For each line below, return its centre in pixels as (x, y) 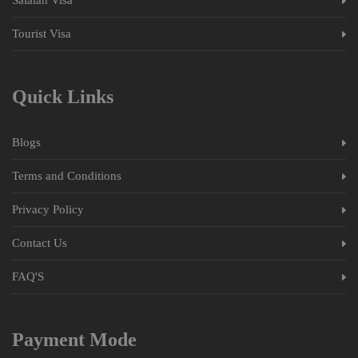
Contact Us (40, 243)
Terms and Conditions (67, 175)
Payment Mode (74, 339)
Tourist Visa (42, 33)
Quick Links (63, 96)
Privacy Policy (48, 209)
